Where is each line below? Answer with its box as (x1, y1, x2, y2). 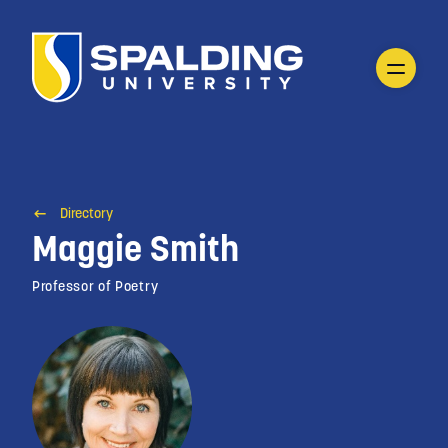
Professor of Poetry (32, 276, 159, 295)
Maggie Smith (32, 225, 239, 271)
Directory (60, 204, 113, 222)
